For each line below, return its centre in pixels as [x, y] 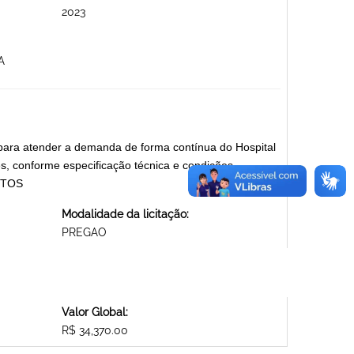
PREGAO [84, 233]
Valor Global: [94, 313]
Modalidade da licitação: [125, 215]
